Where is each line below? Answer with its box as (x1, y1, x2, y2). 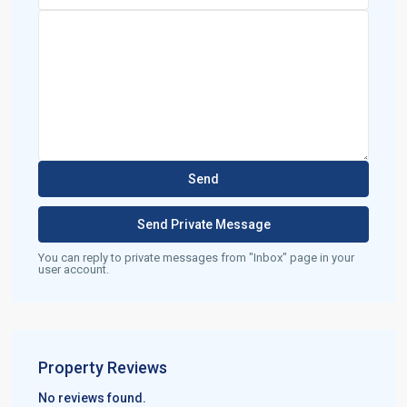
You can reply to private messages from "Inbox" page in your (38, 251, 354, 264)
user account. (38, 263, 109, 276)
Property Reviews (38, 358, 167, 377)
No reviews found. (38, 391, 146, 405)
